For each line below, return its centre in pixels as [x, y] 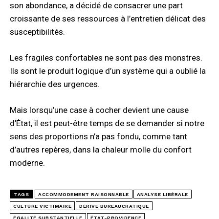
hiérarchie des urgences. [55, 84]
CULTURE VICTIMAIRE [42, 206]
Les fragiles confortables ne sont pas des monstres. [106, 57]
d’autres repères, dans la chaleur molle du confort [101, 149]
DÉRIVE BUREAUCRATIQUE [114, 206]
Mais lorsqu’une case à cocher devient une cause [99, 110]
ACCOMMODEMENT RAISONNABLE [84, 194]
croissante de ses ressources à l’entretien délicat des [108, 18]
